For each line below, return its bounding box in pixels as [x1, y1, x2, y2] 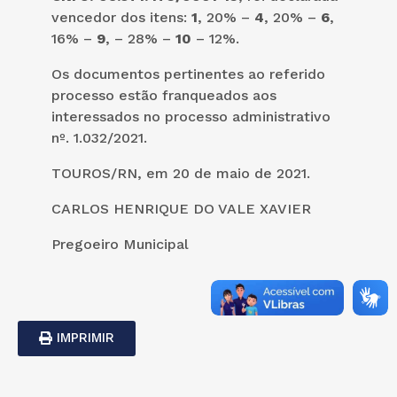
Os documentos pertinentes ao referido [51, 65, 325, 82]
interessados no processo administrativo [51, 107, 331, 125]
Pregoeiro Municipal [51, 235, 189, 253]
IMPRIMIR [57, 329, 114, 346]
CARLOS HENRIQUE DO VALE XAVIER [51, 199, 311, 217]
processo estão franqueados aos [51, 86, 276, 104]
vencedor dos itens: [51, 8, 191, 26]
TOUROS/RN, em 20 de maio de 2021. [51, 164, 310, 182]
